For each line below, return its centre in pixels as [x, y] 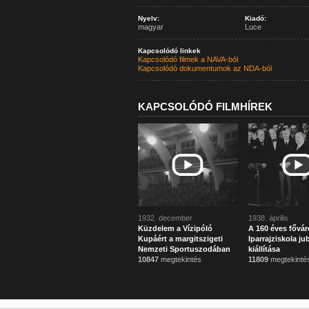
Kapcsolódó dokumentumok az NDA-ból [205, 68]
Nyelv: [148, 18]
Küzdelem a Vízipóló [175, 228]
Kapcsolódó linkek [169, 51]
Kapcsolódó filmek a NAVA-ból [188, 59]
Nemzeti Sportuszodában [184, 249]
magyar [150, 27]
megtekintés [180, 259]
